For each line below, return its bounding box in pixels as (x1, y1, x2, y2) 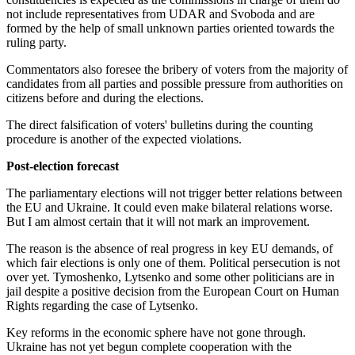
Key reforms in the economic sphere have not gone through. (6, 326, 306, 340)
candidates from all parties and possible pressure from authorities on (6, 77, 343, 91)
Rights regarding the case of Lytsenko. (6, 299, 198, 313)
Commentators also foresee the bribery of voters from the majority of (6, 63, 348, 77)
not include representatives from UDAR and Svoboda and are (6, 7, 315, 21)
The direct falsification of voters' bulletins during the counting (6, 118, 313, 132)
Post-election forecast (6, 159, 119, 174)
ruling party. (6, 36, 67, 50)
